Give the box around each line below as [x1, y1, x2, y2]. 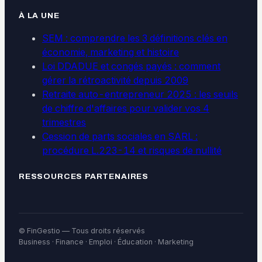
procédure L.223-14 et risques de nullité [42, 144, 222, 157]
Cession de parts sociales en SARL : [42, 130, 198, 143]
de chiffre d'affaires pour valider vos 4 [42, 102, 209, 115]
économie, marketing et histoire [42, 46, 179, 58]
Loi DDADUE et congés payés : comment [42, 60, 220, 73]
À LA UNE [19, 11, 60, 20]
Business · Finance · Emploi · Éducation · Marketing [19, 237, 194, 247]
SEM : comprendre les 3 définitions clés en [42, 32, 227, 44]
